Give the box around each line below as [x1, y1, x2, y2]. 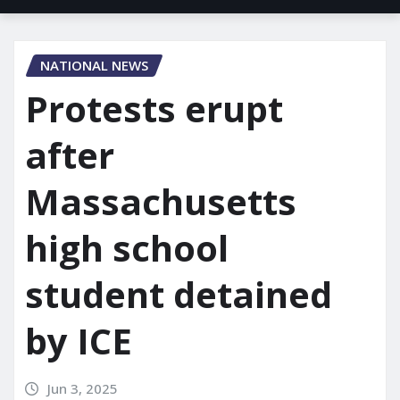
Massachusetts [25, 177, 296, 226]
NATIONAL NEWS [40, 56, 148, 75]
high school [25, 223, 229, 272]
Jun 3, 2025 [46, 379, 118, 397]
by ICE [25, 316, 132, 365]
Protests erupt [25, 84, 283, 133]
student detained [25, 270, 332, 319]
